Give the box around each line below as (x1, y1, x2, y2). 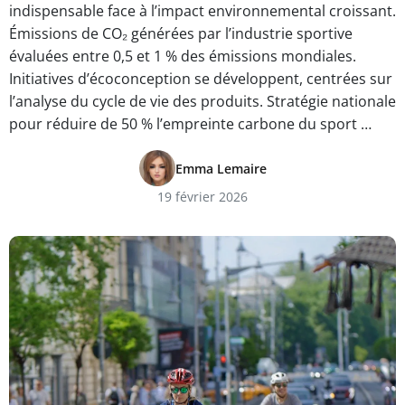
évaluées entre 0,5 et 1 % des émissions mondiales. (9, 46, 356, 66)
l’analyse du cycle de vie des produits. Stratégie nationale (9, 91, 396, 111)
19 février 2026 (157, 188, 248, 205)
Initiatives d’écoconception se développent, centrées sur (9, 69, 392, 89)
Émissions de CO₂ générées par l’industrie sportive (9, 24, 353, 43)
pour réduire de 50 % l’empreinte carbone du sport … (9, 114, 372, 134)
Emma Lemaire (174, 159, 267, 177)
